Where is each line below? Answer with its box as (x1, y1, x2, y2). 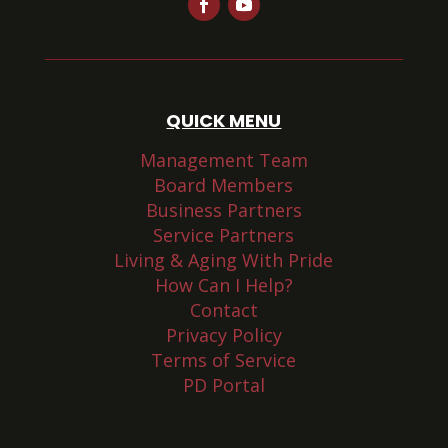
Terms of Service (151, 347, 297, 372)
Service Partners (153, 222, 295, 247)
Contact (189, 297, 258, 322)
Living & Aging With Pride (114, 247, 334, 272)
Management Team (139, 147, 308, 172)
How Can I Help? (154, 272, 293, 297)
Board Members (154, 172, 294, 197)
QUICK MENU (166, 107, 282, 133)
